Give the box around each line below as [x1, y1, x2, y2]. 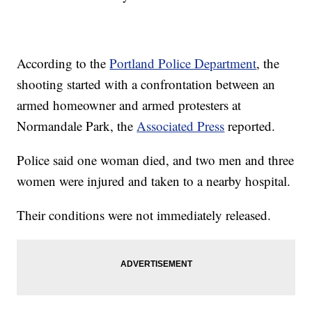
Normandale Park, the [17, 117, 137, 135]
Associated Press [136, 117, 225, 135]
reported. [224, 117, 276, 135]
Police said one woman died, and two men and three [17, 151, 295, 169]
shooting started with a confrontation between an [17, 75, 276, 93]
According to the [17, 54, 110, 72]
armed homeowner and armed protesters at [17, 96, 242, 114]
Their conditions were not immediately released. [17, 206, 272, 224]
